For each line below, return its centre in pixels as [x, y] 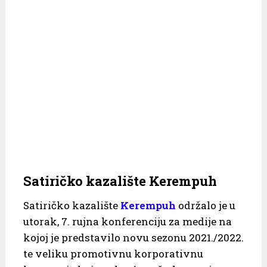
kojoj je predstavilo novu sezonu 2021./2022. [133, 237]
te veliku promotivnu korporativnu [113, 253]
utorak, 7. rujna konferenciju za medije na [127, 221]
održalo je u [205, 205]
